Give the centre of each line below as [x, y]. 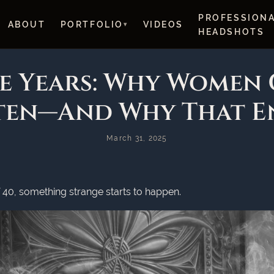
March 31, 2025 [137, 138]
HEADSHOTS [231, 31]
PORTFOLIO [92, 24]
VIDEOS [163, 24]
